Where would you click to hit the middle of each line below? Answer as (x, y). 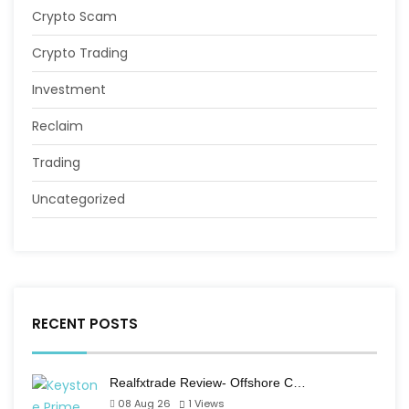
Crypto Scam (74, 16)
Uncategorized (79, 199)
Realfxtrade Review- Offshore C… (208, 383)
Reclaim (58, 126)
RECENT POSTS (85, 324)
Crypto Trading (80, 53)
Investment (69, 89)
